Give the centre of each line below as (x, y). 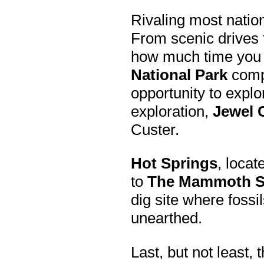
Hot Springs (174, 164)
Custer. (155, 129)
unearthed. (166, 218)
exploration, (172, 111)
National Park (179, 75)
